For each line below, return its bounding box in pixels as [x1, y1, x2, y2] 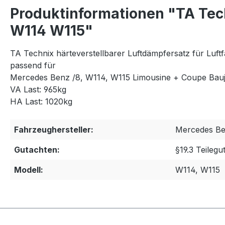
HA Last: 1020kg [10, 96, 72, 106]
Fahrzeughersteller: [14, 125, 93, 135]
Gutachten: [14, 145, 60, 155]
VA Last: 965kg [10, 84, 66, 94]
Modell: [14, 165, 43, 175]
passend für [10, 60, 56, 70]
